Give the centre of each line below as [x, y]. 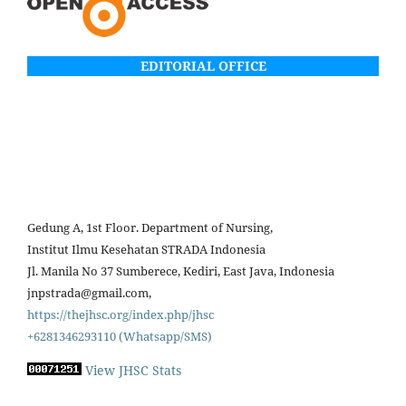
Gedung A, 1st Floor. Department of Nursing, [150, 227]
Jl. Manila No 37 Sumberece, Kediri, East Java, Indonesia [181, 271]
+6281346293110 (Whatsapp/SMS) [120, 336]
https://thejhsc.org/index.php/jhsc [121, 314]
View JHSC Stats [133, 370]
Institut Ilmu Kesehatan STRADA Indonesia [146, 249]
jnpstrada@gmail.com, [91, 292]
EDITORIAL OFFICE [203, 65]
